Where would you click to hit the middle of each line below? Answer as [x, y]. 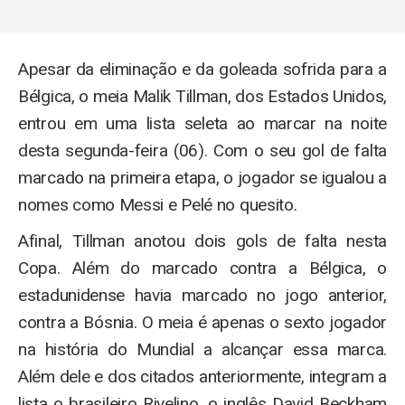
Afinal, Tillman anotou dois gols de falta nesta [202, 241]
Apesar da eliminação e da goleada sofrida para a [202, 70]
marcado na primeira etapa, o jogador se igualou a [202, 178]
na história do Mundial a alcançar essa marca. [202, 350]
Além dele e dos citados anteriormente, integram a [202, 377]
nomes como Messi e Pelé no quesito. [158, 205]
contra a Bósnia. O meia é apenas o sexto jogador [202, 323]
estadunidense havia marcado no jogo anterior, [202, 296]
